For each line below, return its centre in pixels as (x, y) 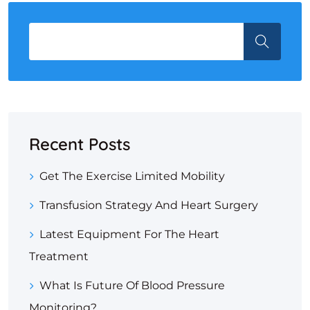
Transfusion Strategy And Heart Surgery (149, 206)
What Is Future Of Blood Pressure (132, 286)
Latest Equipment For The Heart (129, 235)
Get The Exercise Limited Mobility (132, 176)
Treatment (59, 257)
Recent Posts (80, 144)
